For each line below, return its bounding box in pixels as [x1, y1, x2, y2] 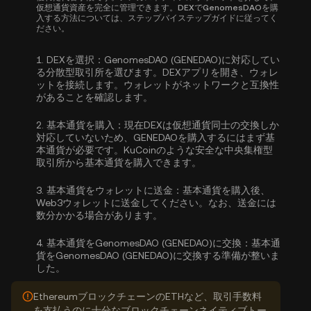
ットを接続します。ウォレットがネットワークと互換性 [36, 79, 279, 90]
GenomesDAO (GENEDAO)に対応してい [104, 54, 280, 65]
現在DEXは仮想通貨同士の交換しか [124, 119, 279, 131]
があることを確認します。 [36, 92, 153, 103]
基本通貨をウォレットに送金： [47, 185, 183, 196]
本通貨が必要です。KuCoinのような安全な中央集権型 [36, 144, 273, 155]
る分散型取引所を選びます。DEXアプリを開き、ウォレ [36, 67, 278, 78]
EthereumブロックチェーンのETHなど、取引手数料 [33, 291, 262, 302]
